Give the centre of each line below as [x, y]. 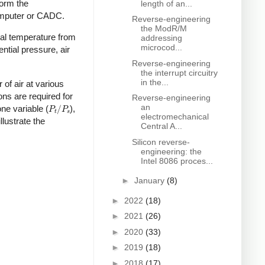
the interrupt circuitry [179, 72]
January [150, 181]
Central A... [161, 126]
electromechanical [174, 117]
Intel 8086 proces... [177, 161]
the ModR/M [164, 29]
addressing [161, 38]
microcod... [161, 48]
